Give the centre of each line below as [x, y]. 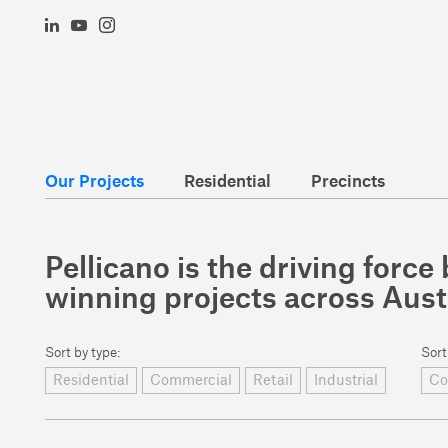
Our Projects [94, 182]
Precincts [348, 182]
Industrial [346, 381]
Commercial [191, 381]
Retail [273, 381]
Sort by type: [82, 352]
